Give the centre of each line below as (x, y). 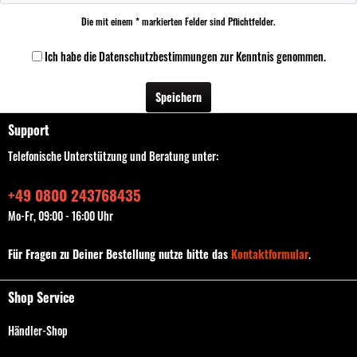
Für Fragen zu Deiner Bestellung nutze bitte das (120, 254)
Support (29, 130)
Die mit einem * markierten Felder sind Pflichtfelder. (178, 21)
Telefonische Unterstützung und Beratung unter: (113, 156)
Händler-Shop (38, 330)
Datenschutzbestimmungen (158, 56)
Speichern (178, 97)
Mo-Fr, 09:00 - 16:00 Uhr (61, 216)
